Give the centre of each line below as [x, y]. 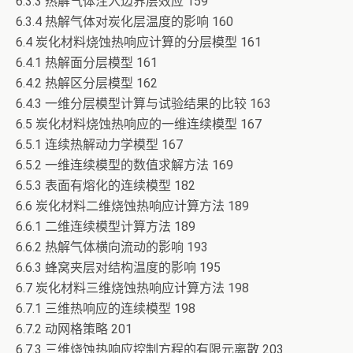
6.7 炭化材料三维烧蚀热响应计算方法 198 [132, 288]
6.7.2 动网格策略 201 [74, 329]
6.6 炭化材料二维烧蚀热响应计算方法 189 [132, 206]
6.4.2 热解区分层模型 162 [87, 83]
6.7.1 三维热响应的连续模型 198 [106, 308]
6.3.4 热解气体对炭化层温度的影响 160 [124, 22]
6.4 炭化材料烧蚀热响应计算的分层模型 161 [139, 42]
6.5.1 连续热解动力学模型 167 [99, 145]
